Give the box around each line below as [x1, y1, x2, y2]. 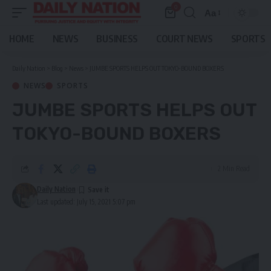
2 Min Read [218, 164, 250, 173]
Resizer [204, 29, 235, 40]
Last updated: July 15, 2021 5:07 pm [36, 197, 135, 206]
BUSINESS [96, 33, 138, 45]
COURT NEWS [155, 33, 213, 45]
